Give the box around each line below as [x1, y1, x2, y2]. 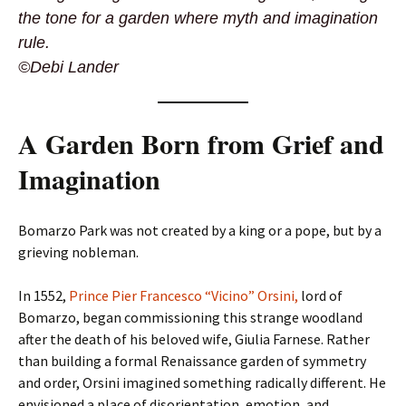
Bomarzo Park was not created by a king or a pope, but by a [18, 221, 382, 239]
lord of [298, 286, 343, 304]
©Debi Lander [18, 58, 119, 76]
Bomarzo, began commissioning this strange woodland [18, 308, 362, 326]
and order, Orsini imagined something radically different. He [18, 373, 386, 391]
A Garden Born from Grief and [18, 123, 384, 163]
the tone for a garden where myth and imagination [18, 9, 378, 27]
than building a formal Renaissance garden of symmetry [18, 352, 366, 370]
